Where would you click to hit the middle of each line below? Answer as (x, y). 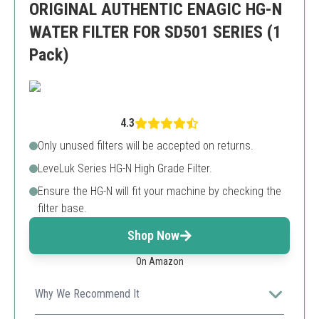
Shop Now (153, 235)
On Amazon (159, 261)
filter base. (62, 208)
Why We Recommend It (87, 294)
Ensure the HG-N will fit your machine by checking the (159, 191)
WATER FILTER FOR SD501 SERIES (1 (155, 32)
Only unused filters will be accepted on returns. (146, 146)
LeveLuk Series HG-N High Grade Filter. (125, 168)
